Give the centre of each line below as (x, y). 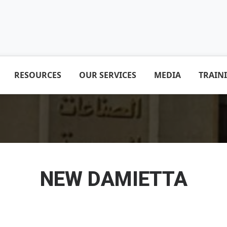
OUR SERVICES (108, 75)
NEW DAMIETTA (113, 179)
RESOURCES (38, 75)
